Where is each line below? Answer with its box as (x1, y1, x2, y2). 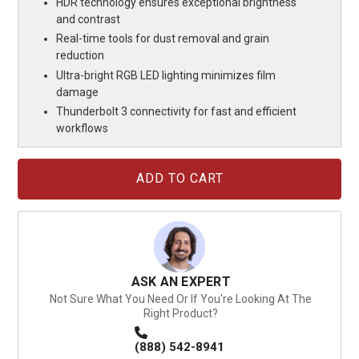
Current (17, 159, 50, 172)
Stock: (17, 175, 47, 188)
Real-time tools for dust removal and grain (56, 32, 270, 46)
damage (56, 85, 99, 99)
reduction (56, 49, 105, 63)
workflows (56, 122, 109, 135)
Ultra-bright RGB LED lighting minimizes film (56, 68, 276, 82)
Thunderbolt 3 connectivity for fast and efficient (56, 105, 297, 119)
